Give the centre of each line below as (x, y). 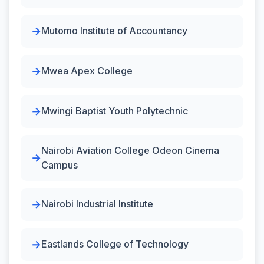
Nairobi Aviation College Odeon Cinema (130, 150)
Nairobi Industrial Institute (97, 204)
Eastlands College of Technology (115, 244)
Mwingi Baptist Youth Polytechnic (115, 111)
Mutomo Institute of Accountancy (114, 31)
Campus (60, 165)
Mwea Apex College (87, 71)
